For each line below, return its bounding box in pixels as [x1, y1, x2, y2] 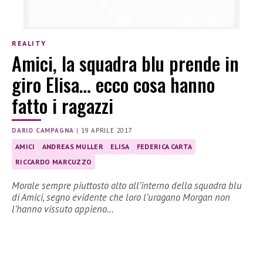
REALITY [12, 38, 46, 48]
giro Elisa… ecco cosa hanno [12, 70, 215, 99]
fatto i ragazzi [12, 92, 113, 120]
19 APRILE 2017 [80, 126, 133, 135]
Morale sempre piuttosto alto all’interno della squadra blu [12, 179, 242, 193]
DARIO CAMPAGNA [12, 126, 75, 135]
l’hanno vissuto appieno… [12, 203, 114, 216]
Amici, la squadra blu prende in [12, 49, 239, 77]
